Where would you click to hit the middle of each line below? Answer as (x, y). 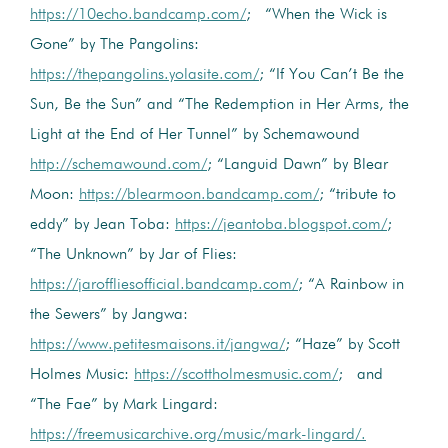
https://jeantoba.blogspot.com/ (281, 224)
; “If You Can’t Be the (331, 74)
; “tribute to (357, 194)
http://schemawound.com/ (118, 164)
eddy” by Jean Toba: (102, 224)
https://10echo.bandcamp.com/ (138, 14)
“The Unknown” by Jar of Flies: (133, 254)
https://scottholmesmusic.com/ (236, 374)
